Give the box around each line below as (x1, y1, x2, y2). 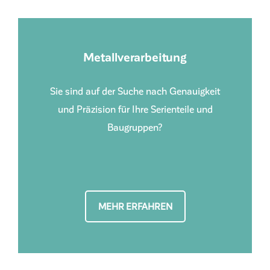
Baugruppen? (107, 121, 163, 133)
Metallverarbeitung (83, 49, 187, 64)
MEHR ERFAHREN (98, 200, 172, 212)
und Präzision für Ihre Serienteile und (57, 102, 213, 115)
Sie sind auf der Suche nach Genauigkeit (50, 84, 220, 96)
